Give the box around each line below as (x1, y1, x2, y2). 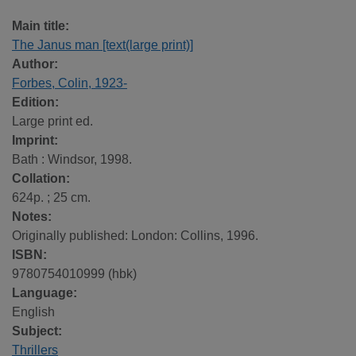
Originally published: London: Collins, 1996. (12, 229, 258, 243)
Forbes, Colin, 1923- (12, 76, 127, 91)
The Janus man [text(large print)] (12, 38, 193, 52)
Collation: (12, 172, 70, 186)
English (12, 305, 55, 319)
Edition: (12, 95, 59, 110)
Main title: (12, 19, 69, 33)
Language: (12, 286, 77, 300)
